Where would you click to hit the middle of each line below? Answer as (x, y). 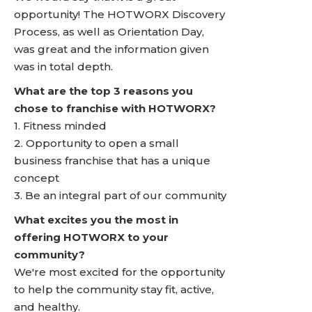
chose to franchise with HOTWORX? (115, 108)
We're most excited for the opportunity (119, 272)
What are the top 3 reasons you (103, 91)
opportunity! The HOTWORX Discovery (119, 14)
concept (37, 178)
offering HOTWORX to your (91, 237)
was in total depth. (63, 67)
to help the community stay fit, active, (114, 289)
